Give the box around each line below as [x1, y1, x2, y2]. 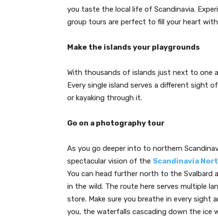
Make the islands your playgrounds [67, 43, 200, 52]
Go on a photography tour [67, 119, 164, 127]
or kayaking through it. [67, 93, 142, 102]
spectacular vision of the [67, 157, 153, 165]
